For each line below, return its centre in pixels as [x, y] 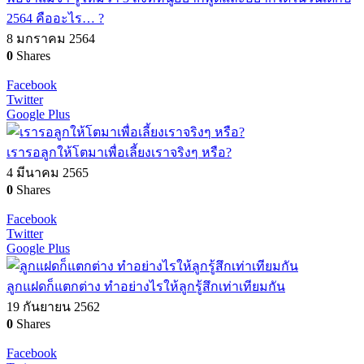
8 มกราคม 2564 [51, 39]
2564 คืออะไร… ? [55, 19]
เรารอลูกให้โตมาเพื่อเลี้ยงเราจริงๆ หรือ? [119, 153]
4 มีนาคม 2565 [48, 173]
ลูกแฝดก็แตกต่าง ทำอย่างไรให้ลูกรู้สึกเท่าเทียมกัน [146, 287]
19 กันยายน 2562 [53, 307]
